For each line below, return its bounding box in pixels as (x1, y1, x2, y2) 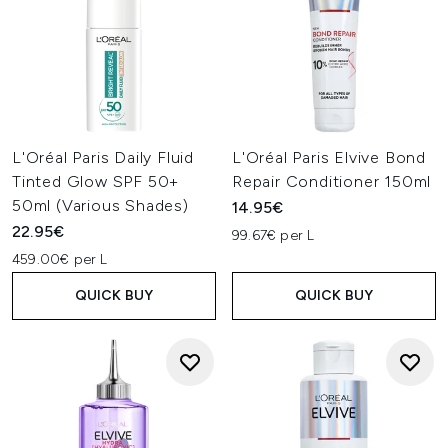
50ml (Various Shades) (12, 196, 189, 215)
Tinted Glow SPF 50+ (12, 172, 180, 191)
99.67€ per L (232, 227, 315, 244)
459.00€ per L (12, 251, 108, 268)
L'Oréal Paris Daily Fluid (12, 148, 195, 167)
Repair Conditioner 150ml (232, 172, 432, 191)
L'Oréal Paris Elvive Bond (232, 148, 427, 167)
